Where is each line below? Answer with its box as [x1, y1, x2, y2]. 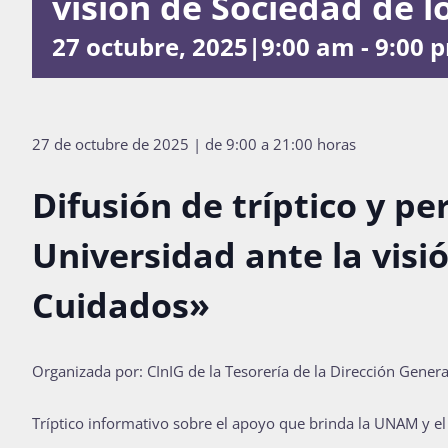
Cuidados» [32, 281, 210, 328]
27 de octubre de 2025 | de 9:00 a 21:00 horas [32, 133, 356, 154]
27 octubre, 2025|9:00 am [52, 29, 355, 63]
